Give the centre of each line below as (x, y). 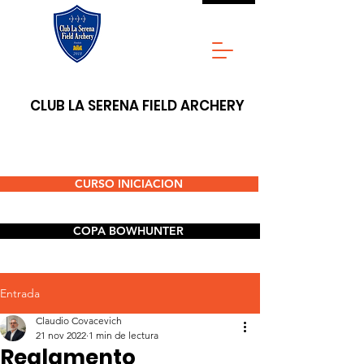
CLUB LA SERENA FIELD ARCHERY (137, 106)
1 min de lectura (123, 335)
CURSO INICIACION (128, 184)
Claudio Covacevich (79, 321)
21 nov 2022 (61, 335)
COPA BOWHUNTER (128, 231)
